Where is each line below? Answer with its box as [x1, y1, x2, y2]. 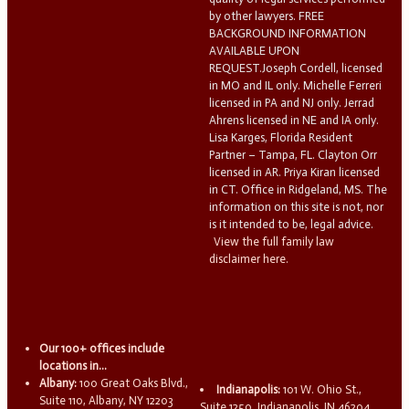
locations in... [39, 359, 108, 373]
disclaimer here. [208, 251, 288, 266]
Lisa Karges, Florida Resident [208, 130, 352, 144]
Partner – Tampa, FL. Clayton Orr [208, 147, 377, 162]
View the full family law [213, 234, 334, 248]
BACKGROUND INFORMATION [208, 26, 366, 40]
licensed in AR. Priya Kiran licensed [208, 164, 380, 179]
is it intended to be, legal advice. [208, 216, 373, 231]
